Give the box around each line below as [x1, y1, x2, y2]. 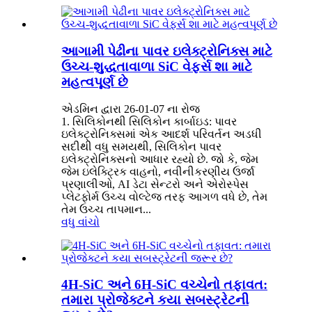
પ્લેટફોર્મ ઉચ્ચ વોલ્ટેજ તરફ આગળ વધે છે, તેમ [61, 190, 267, 203]
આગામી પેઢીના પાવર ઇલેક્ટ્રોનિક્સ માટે [61, 43, 272, 58]
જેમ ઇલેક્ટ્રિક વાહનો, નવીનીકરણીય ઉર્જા [61, 165, 255, 178]
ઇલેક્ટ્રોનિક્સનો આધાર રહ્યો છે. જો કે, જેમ [61, 153, 258, 165]
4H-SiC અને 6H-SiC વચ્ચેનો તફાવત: [61, 277, 267, 292]
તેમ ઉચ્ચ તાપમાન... [61, 203, 151, 215]
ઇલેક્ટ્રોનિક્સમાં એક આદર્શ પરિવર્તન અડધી [61, 127, 262, 140]
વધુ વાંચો [61, 215, 100, 228]
